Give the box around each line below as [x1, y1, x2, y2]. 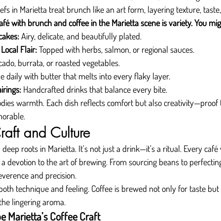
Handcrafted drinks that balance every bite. [21, 84, 167, 95]
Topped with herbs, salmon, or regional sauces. [37, 44, 194, 55]
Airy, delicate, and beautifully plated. [19, 31, 142, 41]
